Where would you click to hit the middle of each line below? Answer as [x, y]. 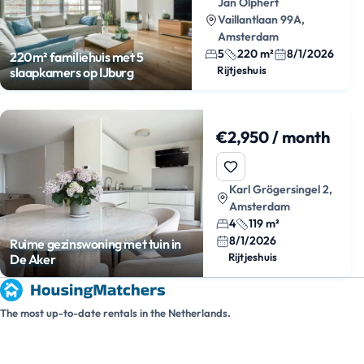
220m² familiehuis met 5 [77, 57]
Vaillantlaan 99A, [262, 19]
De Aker [33, 259]
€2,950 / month [273, 137]
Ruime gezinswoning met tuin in [95, 244]
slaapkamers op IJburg [72, 72]
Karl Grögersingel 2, [280, 189]
